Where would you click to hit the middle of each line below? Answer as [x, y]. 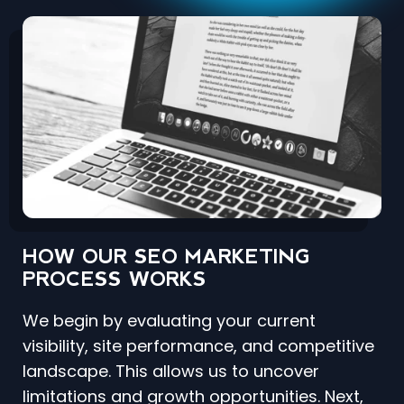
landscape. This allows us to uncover [171, 372]
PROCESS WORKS [115, 280]
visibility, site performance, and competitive [198, 346]
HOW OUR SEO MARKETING [166, 257]
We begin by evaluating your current [169, 321]
